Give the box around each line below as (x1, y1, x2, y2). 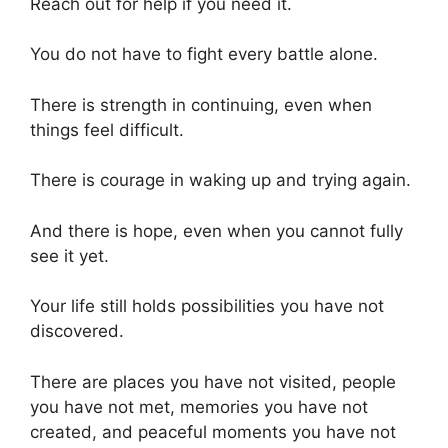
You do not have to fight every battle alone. (30, 44, 378, 65)
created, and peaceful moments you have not (30, 421, 396, 442)
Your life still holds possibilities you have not (30, 296, 384, 317)
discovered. (30, 321, 124, 342)
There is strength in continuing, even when (30, 94, 372, 115)
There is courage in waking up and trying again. (30, 170, 411, 191)
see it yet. (30, 245, 109, 266)
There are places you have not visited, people (30, 371, 396, 392)
